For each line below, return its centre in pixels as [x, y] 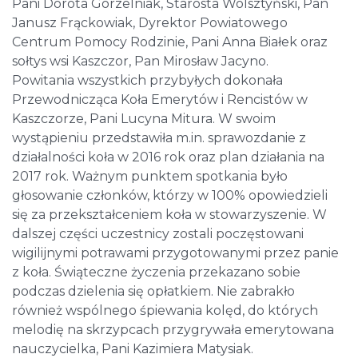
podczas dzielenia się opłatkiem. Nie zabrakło [153, 292]
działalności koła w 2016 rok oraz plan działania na [168, 157]
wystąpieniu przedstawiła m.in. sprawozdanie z [159, 138]
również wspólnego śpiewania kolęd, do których [165, 311]
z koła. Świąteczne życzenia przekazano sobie [156, 272]
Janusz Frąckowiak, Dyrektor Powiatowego [150, 23]
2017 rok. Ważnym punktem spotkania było [150, 177]
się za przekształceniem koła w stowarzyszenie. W [169, 215]
